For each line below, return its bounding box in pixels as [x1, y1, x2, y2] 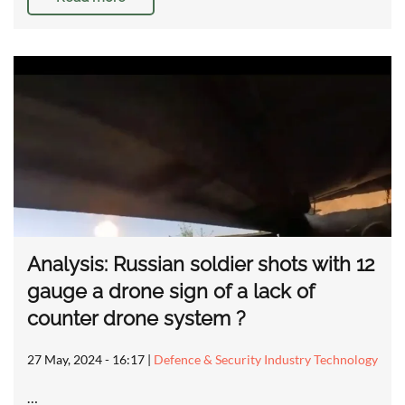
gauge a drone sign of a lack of [27, 279, 315, 304]
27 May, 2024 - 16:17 [27, 352, 145, 368]
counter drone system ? [27, 306, 245, 331]
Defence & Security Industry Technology [154, 352, 378, 368]
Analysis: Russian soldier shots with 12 [27, 252, 374, 277]
